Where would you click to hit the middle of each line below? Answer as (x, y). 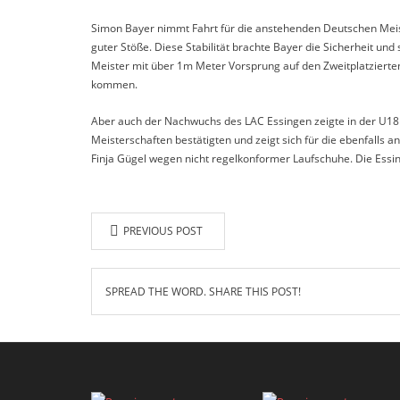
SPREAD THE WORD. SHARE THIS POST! (203, 292)
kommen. (114, 84)
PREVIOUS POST (162, 231)
